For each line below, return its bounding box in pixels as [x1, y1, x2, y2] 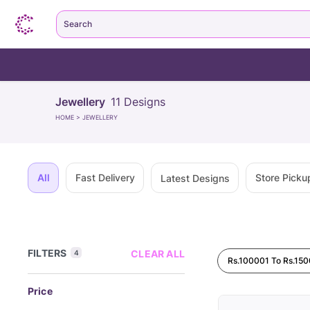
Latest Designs [160, 172, 230, 184]
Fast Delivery [75, 172, 135, 183]
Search [64, 19, 92, 29]
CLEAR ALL [131, 248, 185, 259]
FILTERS [28, 247, 67, 259]
